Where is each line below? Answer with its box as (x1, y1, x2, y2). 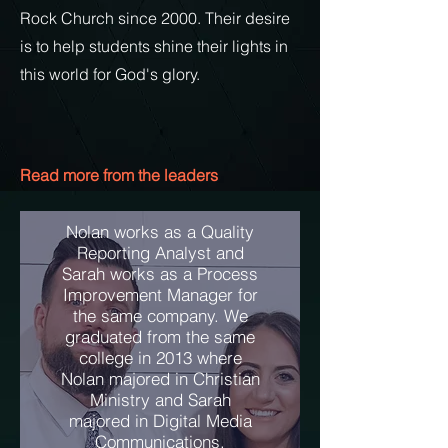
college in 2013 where (78, 347, 242, 368)
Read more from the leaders (20, 165, 218, 185)
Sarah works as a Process (62, 263, 258, 284)
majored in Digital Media (68, 410, 252, 431)
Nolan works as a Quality (66, 221, 254, 242)
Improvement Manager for (62, 284, 258, 305)
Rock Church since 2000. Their (20, 8, 245, 28)
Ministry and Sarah (89, 389, 231, 410)
